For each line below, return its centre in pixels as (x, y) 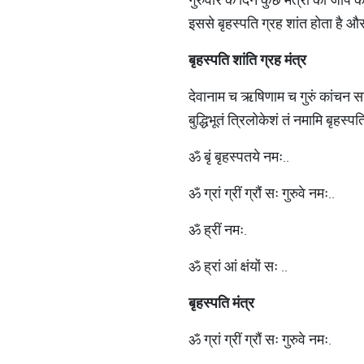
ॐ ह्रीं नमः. (218, 230)
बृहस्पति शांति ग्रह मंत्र (247, 60)
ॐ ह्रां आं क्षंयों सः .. (238, 266)
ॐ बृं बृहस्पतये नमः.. (239, 156)
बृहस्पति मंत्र (221, 303)
